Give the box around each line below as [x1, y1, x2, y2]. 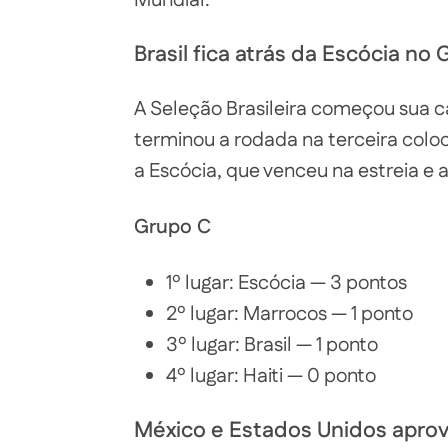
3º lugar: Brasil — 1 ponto [166, 331, 378, 360]
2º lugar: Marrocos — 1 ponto [166, 300, 413, 329]
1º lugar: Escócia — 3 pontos [166, 269, 407, 298]
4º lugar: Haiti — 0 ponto [166, 362, 376, 391]
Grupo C [134, 213, 211, 242]
